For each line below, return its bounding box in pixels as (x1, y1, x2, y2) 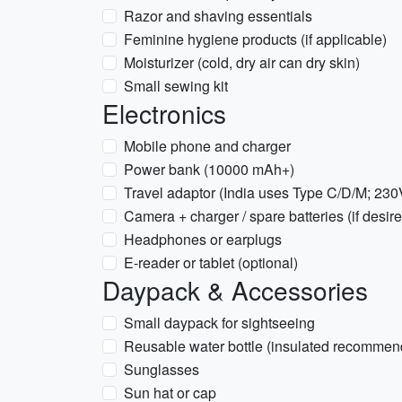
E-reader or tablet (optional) (124, 252, 298, 273)
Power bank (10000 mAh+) (124, 159, 294, 179)
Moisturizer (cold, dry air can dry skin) (124, 52, 360, 73)
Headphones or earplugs (124, 229, 282, 249)
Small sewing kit (124, 75, 228, 96)
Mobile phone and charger (124, 135, 291, 156)
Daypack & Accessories (102, 272, 368, 308)
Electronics (102, 95, 226, 131)
